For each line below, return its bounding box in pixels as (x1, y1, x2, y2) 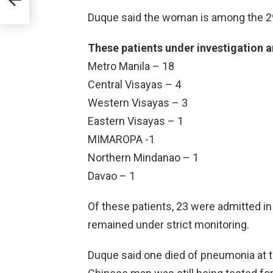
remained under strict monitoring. (88, 218, 249, 231)
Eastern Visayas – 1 (88, 114, 183, 127)
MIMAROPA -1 (88, 132, 155, 146)
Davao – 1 (88, 169, 135, 182)
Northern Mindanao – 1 (88, 151, 199, 164)
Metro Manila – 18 (88, 59, 174, 73)
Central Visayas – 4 (88, 77, 181, 91)
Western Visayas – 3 (88, 96, 188, 109)
